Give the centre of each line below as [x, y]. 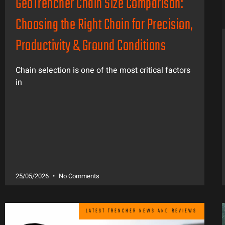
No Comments [78, 176]
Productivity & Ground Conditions [91, 47]
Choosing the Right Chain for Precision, [104, 26]
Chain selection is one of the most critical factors [103, 71]
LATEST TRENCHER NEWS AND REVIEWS [142, 211]
